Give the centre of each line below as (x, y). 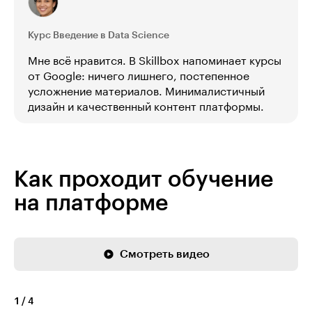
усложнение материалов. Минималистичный (146, 92)
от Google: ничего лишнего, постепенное (139, 76)
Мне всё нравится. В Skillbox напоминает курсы (155, 61)
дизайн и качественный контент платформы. (146, 107)
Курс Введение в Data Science (99, 35)
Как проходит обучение (144, 179)
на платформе (91, 203)
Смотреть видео (164, 254)
